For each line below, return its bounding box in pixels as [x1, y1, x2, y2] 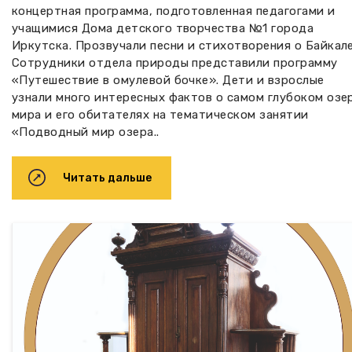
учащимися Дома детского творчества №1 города [12, 20, 314, 35]
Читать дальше [63, 170, 152, 185]
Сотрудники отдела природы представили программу [12, 55, 338, 70]
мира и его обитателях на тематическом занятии [12, 107, 309, 122]
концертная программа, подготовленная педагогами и [12, 3, 335, 18]
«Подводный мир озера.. [12, 124, 159, 139]
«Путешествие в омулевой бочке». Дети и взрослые [12, 72, 324, 87]
